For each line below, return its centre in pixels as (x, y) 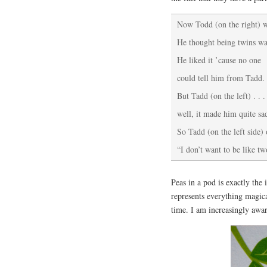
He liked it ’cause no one (219, 60)
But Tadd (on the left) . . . (221, 96)
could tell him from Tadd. (221, 78)
